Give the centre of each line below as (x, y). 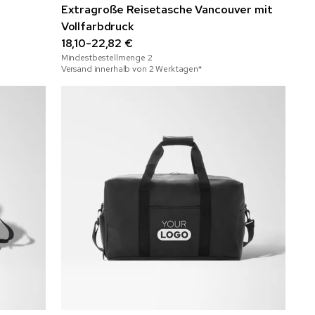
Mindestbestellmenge (104, 58)
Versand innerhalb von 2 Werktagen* (131, 69)
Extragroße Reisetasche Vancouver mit (167, 10)
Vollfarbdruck (97, 27)
